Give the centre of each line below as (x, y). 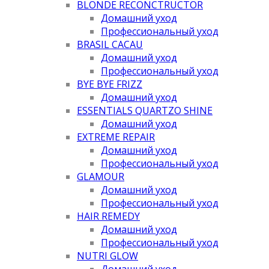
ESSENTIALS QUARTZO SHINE (145, 110)
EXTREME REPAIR (116, 137)
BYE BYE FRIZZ (110, 84)
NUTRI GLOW (107, 255)
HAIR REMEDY (108, 216)
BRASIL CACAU (110, 44)
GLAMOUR (101, 176)
